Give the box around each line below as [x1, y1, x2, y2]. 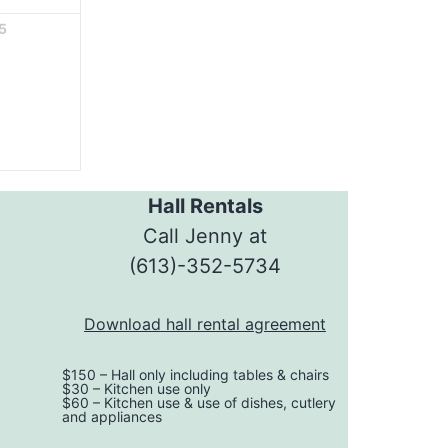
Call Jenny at [143, 223, 267, 248]
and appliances [62, 407, 162, 425]
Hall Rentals [147, 193, 263, 218]
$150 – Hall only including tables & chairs [62, 365, 329, 383]
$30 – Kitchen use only [62, 379, 211, 397]
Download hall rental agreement [84, 313, 326, 334]
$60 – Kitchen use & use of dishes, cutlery [62, 393, 336, 411]
